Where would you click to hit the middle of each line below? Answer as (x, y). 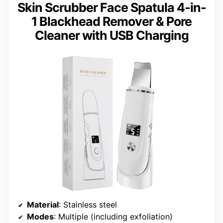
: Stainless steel (88, 204)
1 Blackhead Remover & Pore (111, 21)
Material (43, 204)
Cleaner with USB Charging (111, 35)
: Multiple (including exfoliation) (113, 216)
